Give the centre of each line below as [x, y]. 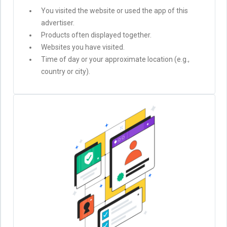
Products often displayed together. [96, 35]
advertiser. [58, 23]
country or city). [66, 71]
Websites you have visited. [83, 47]
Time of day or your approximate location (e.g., [115, 59]
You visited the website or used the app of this [115, 11]
